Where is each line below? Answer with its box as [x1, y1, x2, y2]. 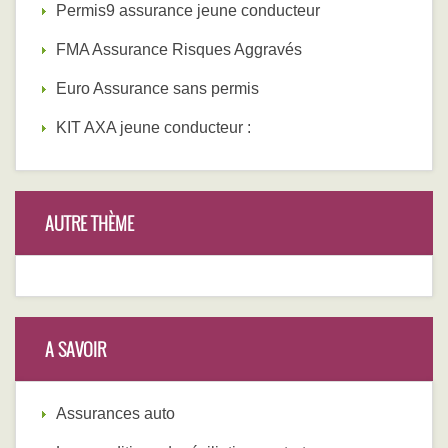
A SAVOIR [45, 336, 106, 363]
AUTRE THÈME [45, 210, 134, 237]
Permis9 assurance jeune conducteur [56, 2, 320, 20]
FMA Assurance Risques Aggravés [56, 41, 302, 59]
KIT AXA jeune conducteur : [56, 119, 251, 137]
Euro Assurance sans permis [56, 80, 259, 98]
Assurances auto [56, 405, 175, 423]
